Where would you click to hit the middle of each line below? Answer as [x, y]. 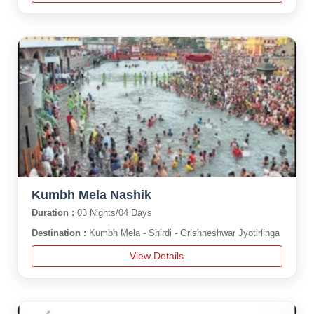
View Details [157, 256]
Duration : [54, 213]
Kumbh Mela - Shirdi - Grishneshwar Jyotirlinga [184, 233]
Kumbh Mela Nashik [91, 195]
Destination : [60, 233]
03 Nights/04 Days [114, 213]
